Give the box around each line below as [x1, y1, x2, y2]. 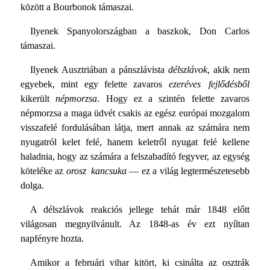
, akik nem [207, 64, 250, 75]
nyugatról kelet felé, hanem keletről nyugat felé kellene [20, 137, 250, 148]
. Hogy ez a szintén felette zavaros [97, 93, 250, 104]
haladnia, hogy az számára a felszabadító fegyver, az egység [20, 151, 250, 162]
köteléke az [20, 166, 66, 177]
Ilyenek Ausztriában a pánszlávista [30, 64, 169, 75]
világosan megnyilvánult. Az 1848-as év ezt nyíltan [20, 219, 250, 230]
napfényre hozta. [20, 233, 84, 244]
